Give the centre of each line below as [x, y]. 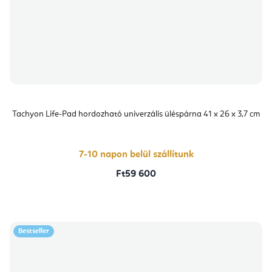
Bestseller [34, 231]
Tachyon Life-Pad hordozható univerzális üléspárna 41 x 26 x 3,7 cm [136, 114]
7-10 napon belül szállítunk [136, 155]
